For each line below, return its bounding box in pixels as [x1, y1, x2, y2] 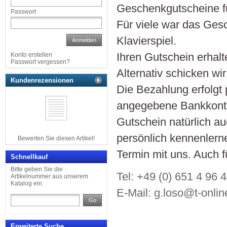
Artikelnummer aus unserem [11, 173, 88, 180]
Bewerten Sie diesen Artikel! [18, 135, 95, 142]
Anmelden [72, 37, 96, 43]
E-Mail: [117, 186, 154, 199]
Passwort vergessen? [11, 58, 70, 65]
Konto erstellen [11, 51, 52, 58]
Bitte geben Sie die [11, 166, 63, 173]
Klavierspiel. [117, 34, 176, 47]
